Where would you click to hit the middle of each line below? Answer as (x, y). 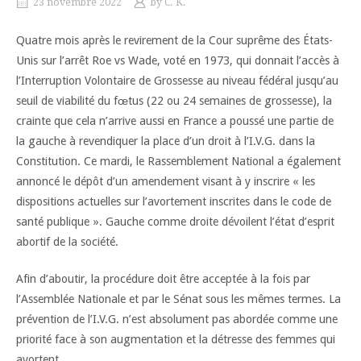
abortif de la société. (67, 241)
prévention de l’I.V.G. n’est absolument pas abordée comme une (177, 320)
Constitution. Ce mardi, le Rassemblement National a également (178, 161)
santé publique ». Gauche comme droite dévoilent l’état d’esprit (175, 221)
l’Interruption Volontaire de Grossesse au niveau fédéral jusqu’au (177, 80)
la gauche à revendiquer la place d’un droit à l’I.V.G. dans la (166, 141)
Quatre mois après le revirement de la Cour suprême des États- (174, 40)
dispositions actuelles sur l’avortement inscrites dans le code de (174, 201)
